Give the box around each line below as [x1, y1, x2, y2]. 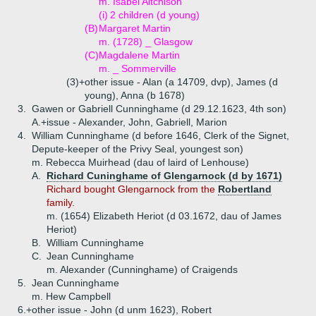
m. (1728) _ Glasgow [99, 36, 193, 47]
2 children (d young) [110, 9, 200, 20]
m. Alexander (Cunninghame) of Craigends [47, 264, 238, 275]
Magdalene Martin [99, 49, 180, 61]
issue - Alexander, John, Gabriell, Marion [47, 116, 227, 128]
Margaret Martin [99, 23, 171, 34]
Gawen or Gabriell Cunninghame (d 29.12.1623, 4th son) [32, 103, 286, 114]
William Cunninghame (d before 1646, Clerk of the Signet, [32, 130, 289, 141]
